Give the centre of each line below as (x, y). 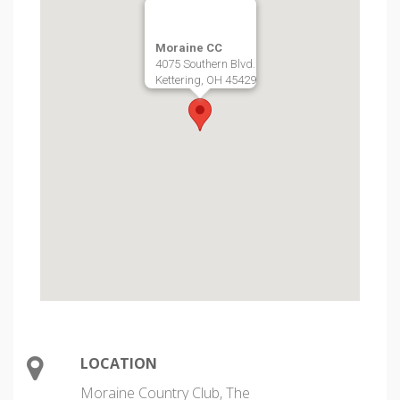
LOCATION (119, 363)
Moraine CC (188, 48)
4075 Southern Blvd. (205, 64)
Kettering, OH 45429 (205, 80)
